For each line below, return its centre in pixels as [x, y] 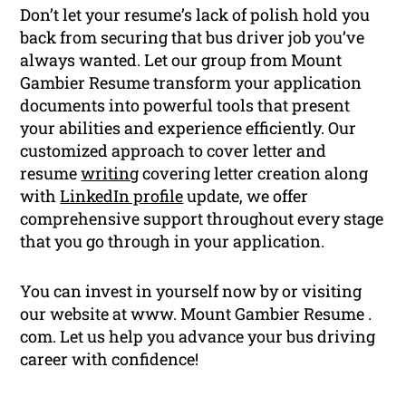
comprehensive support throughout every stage [202, 218]
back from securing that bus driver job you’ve [193, 37]
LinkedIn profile [122, 195]
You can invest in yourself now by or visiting [191, 290]
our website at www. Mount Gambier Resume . [196, 313]
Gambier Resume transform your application [191, 82]
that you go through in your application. [173, 241]
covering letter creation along [254, 173]
